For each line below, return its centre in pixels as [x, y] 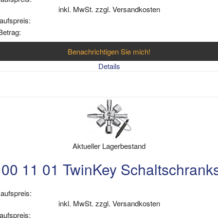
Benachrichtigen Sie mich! [109, 51]
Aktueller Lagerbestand [109, 146]
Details [109, 66]
